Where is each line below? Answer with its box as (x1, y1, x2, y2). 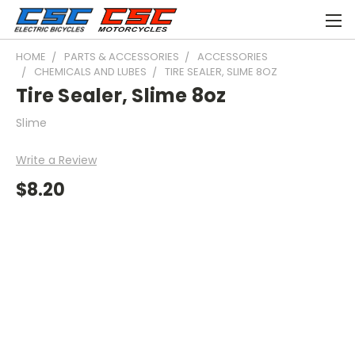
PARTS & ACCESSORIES (64, 49, 179, 64)
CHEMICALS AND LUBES (34, 64, 147, 79)
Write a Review (16, 152, 97, 168)
